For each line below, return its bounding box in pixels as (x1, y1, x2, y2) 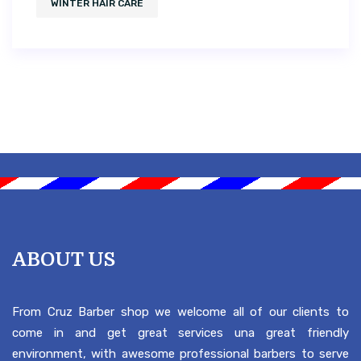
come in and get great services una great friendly (12, 326, 349, 341)
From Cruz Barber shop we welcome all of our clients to (12, 305, 349, 320)
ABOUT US (12, 248, 115, 272)
